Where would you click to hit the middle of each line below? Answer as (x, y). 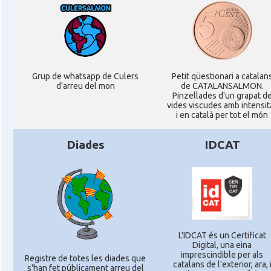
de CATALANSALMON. (222, 86)
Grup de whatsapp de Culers (85, 76)
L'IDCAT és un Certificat (222, 235)
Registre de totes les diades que (85, 258)
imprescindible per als (222, 254)
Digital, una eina (222, 245)
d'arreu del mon (85, 86)
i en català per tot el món (222, 115)
